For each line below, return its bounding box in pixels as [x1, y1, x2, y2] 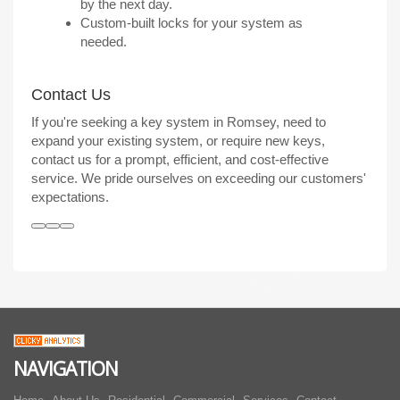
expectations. [31, 188, 109, 204]
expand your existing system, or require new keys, [31, 132, 325, 148]
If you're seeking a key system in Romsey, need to [31, 113, 326, 129]
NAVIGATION [13, 356, 118, 382]
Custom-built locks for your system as [80, 14, 303, 30]
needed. [80, 33, 127, 49]
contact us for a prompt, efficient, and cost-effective [31, 151, 329, 167]
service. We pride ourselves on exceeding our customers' [31, 170, 366, 186]
